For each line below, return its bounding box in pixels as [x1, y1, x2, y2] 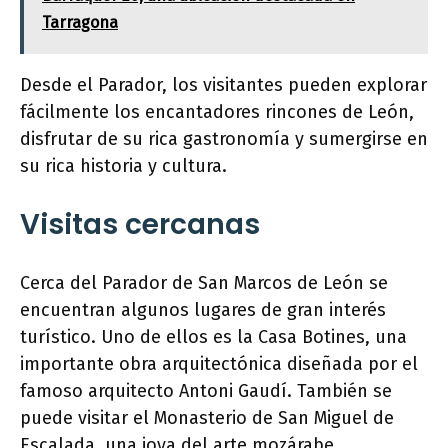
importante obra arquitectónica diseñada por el [20, 353, 418, 375]
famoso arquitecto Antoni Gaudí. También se [20, 380, 392, 402]
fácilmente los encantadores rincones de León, [20, 101, 414, 123]
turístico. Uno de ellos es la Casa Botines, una [20, 326, 407, 348]
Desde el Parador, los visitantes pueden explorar [20, 74, 427, 96]
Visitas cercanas [20, 205, 260, 244]
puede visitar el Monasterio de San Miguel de [20, 407, 394, 429]
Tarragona [42, 13, 118, 32]
